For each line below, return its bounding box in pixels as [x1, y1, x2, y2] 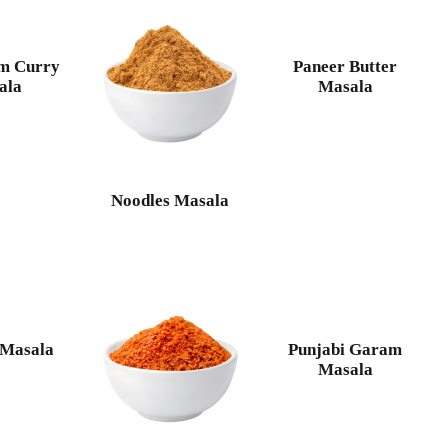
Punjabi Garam [288, 340, 403, 360]
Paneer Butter [293, 57, 398, 77]
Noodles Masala [111, 191, 230, 211]
